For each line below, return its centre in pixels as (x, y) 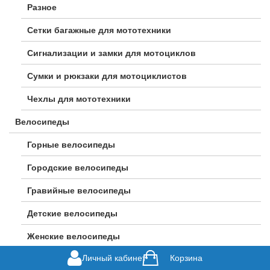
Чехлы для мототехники (79, 99)
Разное (42, 8)
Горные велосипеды (71, 145)
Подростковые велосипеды (87, 259)
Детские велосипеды (72, 214)
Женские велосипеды (74, 237)
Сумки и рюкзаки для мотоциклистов (107, 76)
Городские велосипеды (78, 168)
